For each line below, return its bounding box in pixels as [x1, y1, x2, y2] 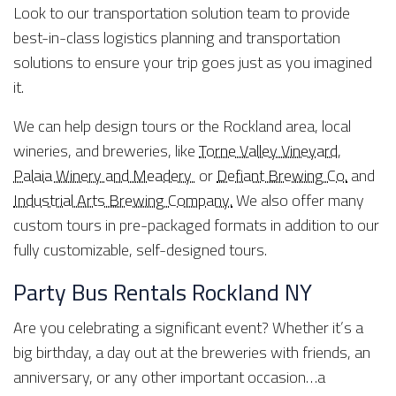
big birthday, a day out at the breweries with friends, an [13, 337, 370, 367]
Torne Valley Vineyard [199, 135, 338, 165]
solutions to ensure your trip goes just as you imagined [13, 47, 372, 77]
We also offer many [232, 185, 364, 215]
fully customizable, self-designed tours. [13, 234, 267, 264]
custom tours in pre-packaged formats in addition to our [13, 209, 379, 240]
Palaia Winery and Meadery [13, 160, 195, 190]
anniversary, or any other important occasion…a [13, 362, 325, 392]
